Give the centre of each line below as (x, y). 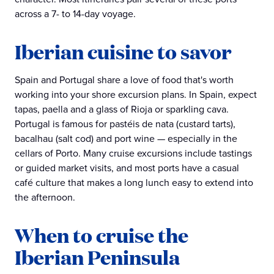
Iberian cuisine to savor (123, 52)
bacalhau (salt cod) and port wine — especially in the (126, 139)
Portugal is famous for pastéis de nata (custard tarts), (125, 124)
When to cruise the (102, 235)
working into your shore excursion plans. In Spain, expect (136, 94)
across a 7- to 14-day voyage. (75, 14)
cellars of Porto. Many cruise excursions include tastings (133, 153)
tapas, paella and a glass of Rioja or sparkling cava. (122, 109)
